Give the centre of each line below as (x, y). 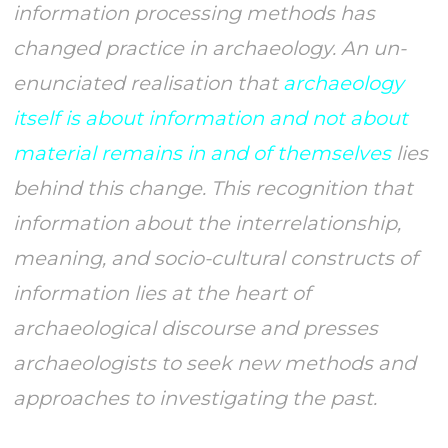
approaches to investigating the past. (195, 397)
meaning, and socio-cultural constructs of (216, 257)
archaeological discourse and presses (196, 327)
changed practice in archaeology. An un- (210, 47)
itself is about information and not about (211, 117)
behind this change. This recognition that (213, 187)
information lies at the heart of (162, 292)
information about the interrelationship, (207, 222)
